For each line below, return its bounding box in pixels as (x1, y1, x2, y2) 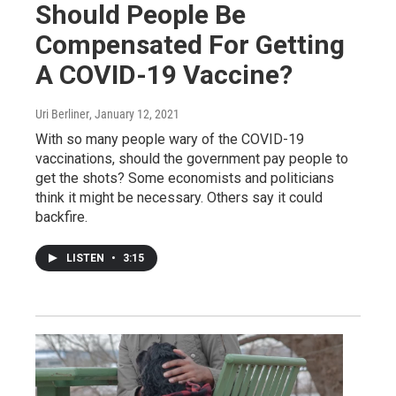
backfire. (35, 208, 88, 225)
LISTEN (66, 251, 107, 264)
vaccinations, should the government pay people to (35, 149, 348, 167)
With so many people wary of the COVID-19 (35, 130, 304, 148)
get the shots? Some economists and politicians (35, 169, 334, 187)
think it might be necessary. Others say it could (35, 188, 323, 206)
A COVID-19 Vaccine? (35, 58, 293, 90)
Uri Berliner (35, 106, 89, 121)
